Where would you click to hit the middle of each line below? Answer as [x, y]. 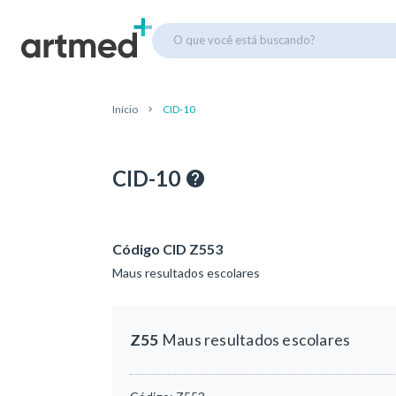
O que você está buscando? [244, 39]
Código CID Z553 [168, 249]
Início [125, 109]
